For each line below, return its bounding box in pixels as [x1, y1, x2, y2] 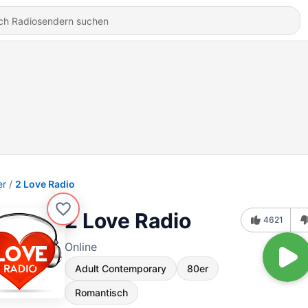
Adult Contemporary [75, 263, 166, 274]
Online [65, 240, 97, 254]
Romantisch [75, 287, 128, 298]
